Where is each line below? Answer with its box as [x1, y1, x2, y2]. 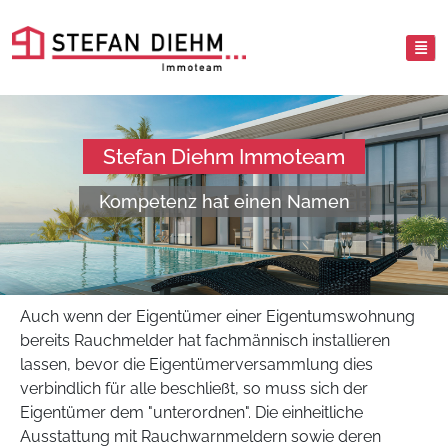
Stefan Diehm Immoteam [103, 144, 345, 169]
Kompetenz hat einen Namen [98, 191, 350, 212]
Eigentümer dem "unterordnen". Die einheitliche [20, 403, 363, 422]
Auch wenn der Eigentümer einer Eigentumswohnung [20, 307, 415, 326]
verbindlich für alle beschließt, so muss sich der [20, 379, 368, 398]
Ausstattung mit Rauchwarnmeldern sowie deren [20, 427, 381, 446]
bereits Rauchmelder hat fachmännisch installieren [20, 331, 390, 350]
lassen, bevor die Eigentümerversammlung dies [20, 355, 373, 374]
